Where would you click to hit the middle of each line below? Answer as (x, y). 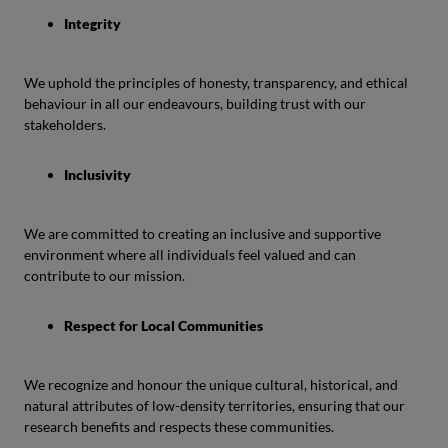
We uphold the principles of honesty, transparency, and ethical (216, 82)
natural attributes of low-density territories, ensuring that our (214, 405)
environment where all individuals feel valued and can (190, 254)
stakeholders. (65, 124)
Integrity (92, 23)
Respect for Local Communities (163, 325)
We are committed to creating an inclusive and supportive (202, 233)
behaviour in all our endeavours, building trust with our (195, 103)
